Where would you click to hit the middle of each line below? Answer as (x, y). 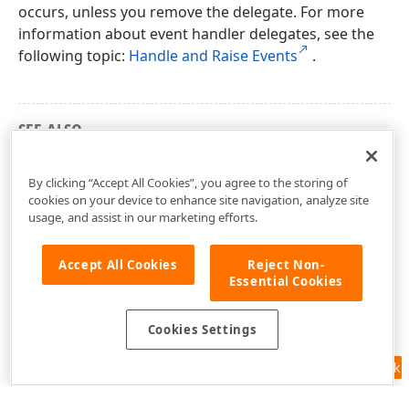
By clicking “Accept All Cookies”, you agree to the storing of (188, 182)
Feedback (371, 367)
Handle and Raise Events (213, 56)
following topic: (73, 56)
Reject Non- (286, 264)
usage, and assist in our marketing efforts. (143, 217)
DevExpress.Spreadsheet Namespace (147, 163)
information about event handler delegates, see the (196, 34)
